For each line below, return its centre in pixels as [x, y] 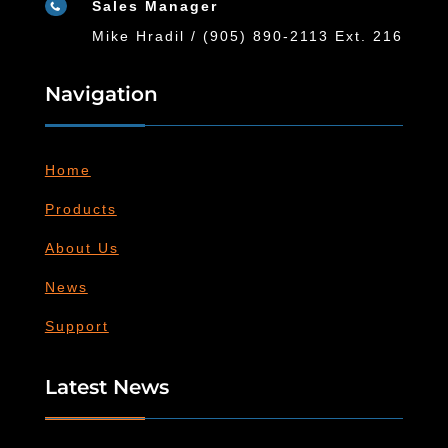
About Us [81, 247]
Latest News [106, 386]
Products [80, 208]
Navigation [101, 93]
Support [76, 325]
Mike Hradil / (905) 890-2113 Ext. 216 [247, 35]
